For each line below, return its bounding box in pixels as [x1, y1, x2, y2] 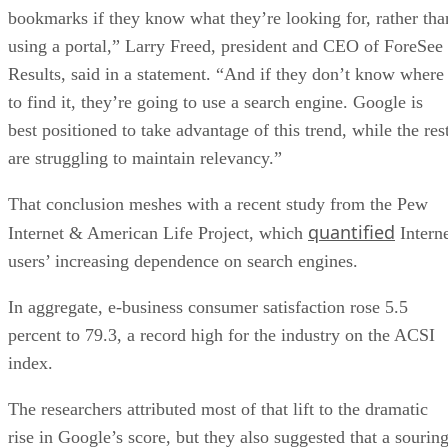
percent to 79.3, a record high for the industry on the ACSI [8, 324, 435, 345]
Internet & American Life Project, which [8, 222, 308, 243]
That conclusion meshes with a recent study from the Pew [8, 193, 428, 214]
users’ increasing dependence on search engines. [8, 250, 358, 271]
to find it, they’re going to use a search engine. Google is [8, 91, 423, 112]
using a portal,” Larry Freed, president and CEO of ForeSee [8, 35, 443, 56]
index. [8, 352, 53, 373]
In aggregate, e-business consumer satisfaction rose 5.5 [8, 296, 408, 317]
